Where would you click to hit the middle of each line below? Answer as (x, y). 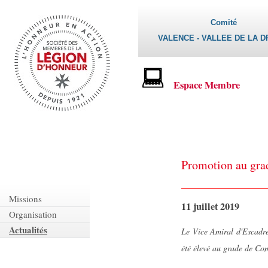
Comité (223, 22)
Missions (25, 199)
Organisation (33, 214)
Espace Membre (207, 85)
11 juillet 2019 (210, 206)
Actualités (28, 230)
